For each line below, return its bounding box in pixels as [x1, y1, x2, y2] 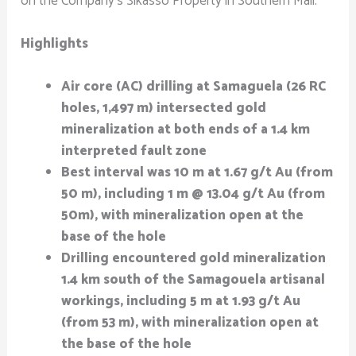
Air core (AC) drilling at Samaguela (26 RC [61, 75, 327, 99]
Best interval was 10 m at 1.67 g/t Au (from [61, 161, 334, 184]
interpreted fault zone [61, 140, 207, 163]
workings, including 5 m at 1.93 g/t [61, 290, 281, 313]
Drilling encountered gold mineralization [61, 247, 327, 270]
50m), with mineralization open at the [61, 204, 304, 227]
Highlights [21, 33, 89, 56]
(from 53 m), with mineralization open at [61, 311, 319, 335]
